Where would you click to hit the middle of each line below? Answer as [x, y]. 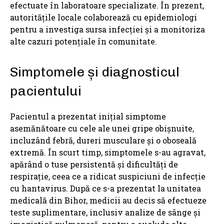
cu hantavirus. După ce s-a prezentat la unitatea [105, 188]
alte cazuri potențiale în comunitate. [83, 41]
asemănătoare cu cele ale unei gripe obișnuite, [102, 128]
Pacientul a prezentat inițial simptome [88, 116]
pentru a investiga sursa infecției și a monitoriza [107, 29]
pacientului [46, 91]
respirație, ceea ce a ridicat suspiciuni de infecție [108, 176]
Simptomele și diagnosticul [95, 72]
